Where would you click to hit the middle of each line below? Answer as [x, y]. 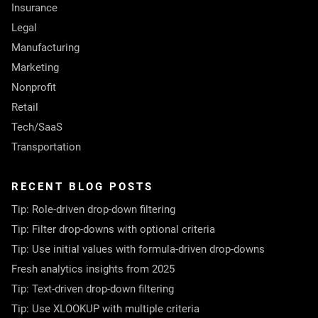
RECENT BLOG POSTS [82, 187]
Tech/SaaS [37, 127]
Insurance [34, 8]
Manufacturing [45, 48]
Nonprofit [34, 87]
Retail [25, 107]
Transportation [46, 147]
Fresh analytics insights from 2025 [93, 269]
